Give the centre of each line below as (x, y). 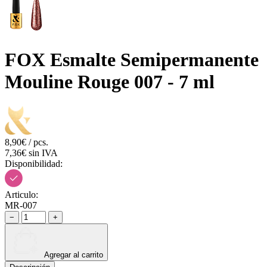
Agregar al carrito (74, 254)
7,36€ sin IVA (31, 153)
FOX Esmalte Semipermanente (132, 60)
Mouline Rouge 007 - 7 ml (110, 82)
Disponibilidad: (34, 163)
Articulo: (21, 194)
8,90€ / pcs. (27, 142)
